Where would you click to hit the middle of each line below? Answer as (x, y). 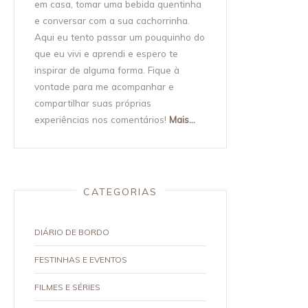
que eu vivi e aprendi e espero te (107, 54)
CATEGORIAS (121, 192)
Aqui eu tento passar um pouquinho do (120, 37)
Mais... (183, 120)
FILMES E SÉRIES (68, 287)
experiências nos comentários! (102, 120)
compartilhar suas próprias (93, 103)
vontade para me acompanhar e (104, 87)
